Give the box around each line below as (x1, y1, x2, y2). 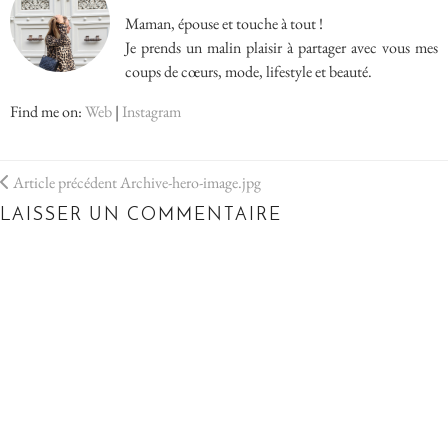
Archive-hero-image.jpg (117, 172, 261, 193)
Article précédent (10, 172, 117, 193)
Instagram (122, 101, 181, 122)
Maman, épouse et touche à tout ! (125, 13, 323, 34)
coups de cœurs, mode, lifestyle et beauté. (125, 61, 372, 82)
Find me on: (10, 101, 85, 122)
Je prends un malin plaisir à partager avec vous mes (125, 37, 438, 58)
